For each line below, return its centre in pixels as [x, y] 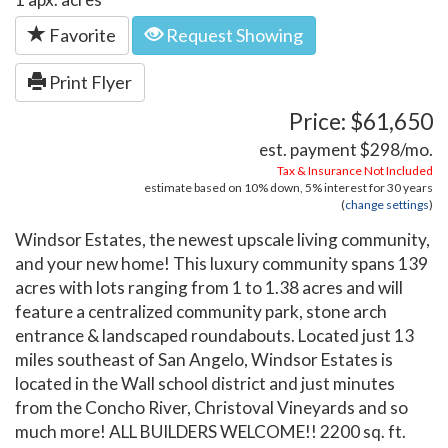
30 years [410, 188]
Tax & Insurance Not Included [355, 171]
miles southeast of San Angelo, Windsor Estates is [204, 360]
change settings [387, 205]
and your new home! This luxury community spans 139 [221, 264]
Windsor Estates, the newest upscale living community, [222, 240]
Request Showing [233, 35]
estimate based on [194, 188]
